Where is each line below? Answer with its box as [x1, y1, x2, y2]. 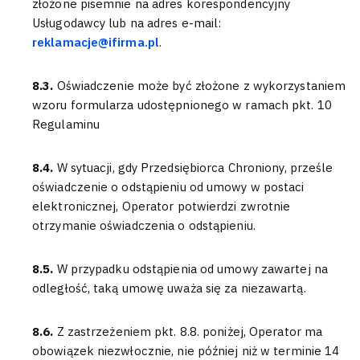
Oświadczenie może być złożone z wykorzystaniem [56, 78, 346, 93]
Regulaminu [32, 117, 100, 132]
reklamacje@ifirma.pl [32, 35, 159, 50]
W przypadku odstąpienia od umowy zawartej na [56, 261, 328, 276]
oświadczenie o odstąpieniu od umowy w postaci [32, 179, 305, 194]
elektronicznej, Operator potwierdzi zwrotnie [32, 198, 291, 214]
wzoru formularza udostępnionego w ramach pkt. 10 [32, 97, 332, 112]
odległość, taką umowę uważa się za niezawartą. [32, 280, 306, 296]
